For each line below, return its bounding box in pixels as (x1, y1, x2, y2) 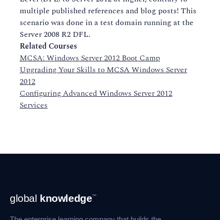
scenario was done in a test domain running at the (20, 17, 193, 28)
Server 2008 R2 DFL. (20, 28, 90, 40)
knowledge (40, 192, 92, 204)
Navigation (9, 198, 53, 207)
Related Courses (20, 40, 77, 52)
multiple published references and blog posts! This (20, 5, 196, 17)
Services (20, 99, 48, 111)
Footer (9, 189, 36, 198)
